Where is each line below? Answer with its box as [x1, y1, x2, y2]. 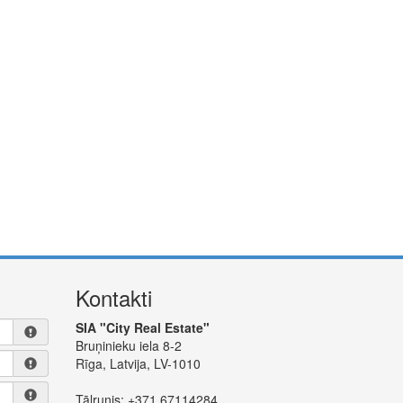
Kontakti [75, 282, 152, 313]
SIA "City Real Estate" [75, 318, 210, 336]
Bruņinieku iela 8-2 [75, 336, 182, 354]
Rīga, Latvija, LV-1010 [75, 354, 201, 372]
